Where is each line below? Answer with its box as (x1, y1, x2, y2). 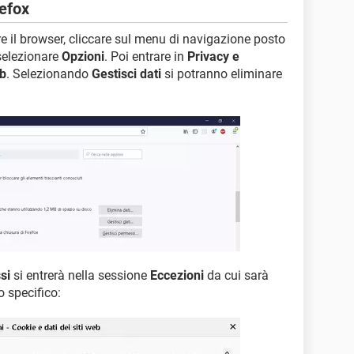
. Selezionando (6, 66, 92, 82)
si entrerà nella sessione (10, 268, 150, 284)
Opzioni (62, 49, 104, 65)
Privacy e (187, 49, 239, 65)
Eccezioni (150, 268, 204, 284)
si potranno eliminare (161, 66, 282, 82)
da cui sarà (204, 268, 269, 284)
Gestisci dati (92, 66, 161, 82)
